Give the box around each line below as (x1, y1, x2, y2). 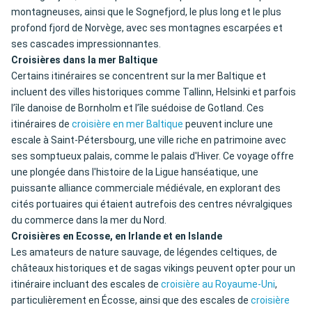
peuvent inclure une (183, 118, 273, 130)
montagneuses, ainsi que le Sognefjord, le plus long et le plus (11, 6, 281, 18)
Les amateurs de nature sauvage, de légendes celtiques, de (11, 247, 277, 258)
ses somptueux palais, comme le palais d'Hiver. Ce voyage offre (11, 150, 294, 162)
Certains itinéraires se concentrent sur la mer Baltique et (11, 70, 266, 82)
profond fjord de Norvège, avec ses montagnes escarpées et (11, 22, 283, 34)
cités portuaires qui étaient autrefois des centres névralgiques (11, 198, 292, 210)
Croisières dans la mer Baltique (11, 54, 157, 66)
